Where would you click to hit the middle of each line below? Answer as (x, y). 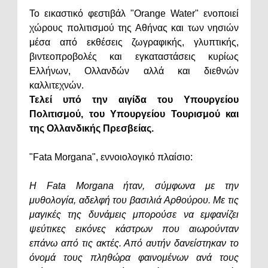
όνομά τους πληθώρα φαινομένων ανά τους (134, 258)
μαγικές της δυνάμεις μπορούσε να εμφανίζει (134, 215)
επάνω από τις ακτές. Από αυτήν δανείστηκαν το (134, 243)
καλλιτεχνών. (58, 86)
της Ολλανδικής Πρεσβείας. (92, 129)
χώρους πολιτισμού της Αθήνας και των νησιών (134, 28)
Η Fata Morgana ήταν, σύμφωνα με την (134, 186)
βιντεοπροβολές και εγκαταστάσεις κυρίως (134, 57)
